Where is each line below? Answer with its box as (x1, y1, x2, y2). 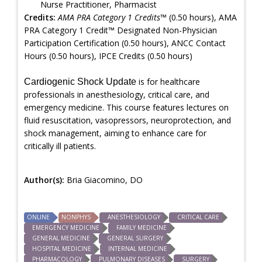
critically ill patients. (24, 140, 96, 151)
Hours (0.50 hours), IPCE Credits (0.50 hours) (24, 50, 192, 61)
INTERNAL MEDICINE (108, 244, 167, 253)
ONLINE (27, 212, 50, 221)
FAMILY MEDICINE (116, 223, 167, 232)
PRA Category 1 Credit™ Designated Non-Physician (24, 24, 217, 36)
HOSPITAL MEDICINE (32, 244, 91, 253)
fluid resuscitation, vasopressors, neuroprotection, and (24, 114, 231, 126)
